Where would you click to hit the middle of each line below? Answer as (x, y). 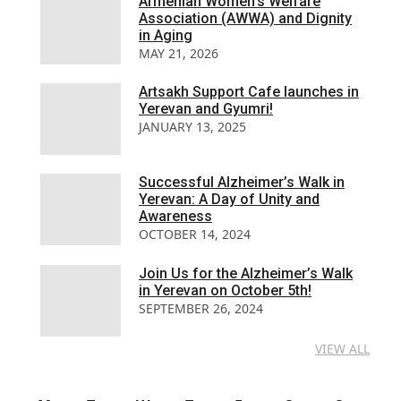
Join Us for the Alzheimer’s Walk (246, 273)
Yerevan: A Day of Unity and (229, 200)
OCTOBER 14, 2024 (195, 235)
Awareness (175, 217)
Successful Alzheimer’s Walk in (242, 183)
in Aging (166, 35)
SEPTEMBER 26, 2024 (201, 308)
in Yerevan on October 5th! (225, 290)
